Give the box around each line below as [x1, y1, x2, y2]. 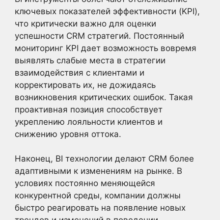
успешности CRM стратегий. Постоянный [15, 30, 184, 41]
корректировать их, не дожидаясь [15, 80, 156, 90]
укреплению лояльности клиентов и [15, 116, 163, 127]
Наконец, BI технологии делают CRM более [15, 154, 194, 164]
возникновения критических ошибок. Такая [15, 92, 193, 102]
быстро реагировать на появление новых [15, 203, 186, 213]
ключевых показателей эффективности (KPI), [15, 6, 200, 16]
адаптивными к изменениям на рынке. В [15, 166, 182, 176]
